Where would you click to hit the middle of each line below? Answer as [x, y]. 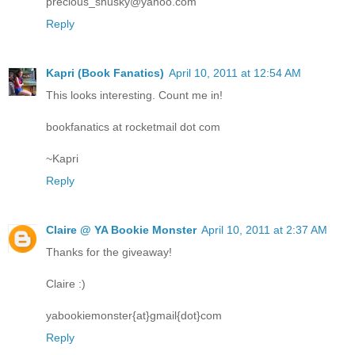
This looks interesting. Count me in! [134, 95]
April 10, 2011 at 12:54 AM [235, 73]
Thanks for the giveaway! [109, 252]
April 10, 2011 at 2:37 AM [264, 230]
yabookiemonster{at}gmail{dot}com [134, 316]
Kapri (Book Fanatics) [105, 73]
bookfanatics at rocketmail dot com [133, 127]
